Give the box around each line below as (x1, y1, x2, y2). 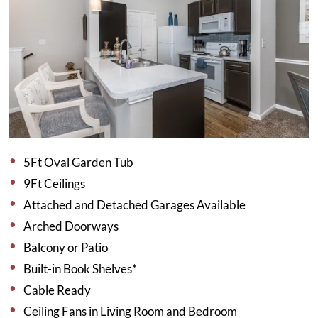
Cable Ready (23, 282, 92, 297)
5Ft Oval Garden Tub (23, 154, 134, 170)
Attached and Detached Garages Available (23, 197, 246, 212)
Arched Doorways (23, 218, 119, 234)
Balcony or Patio (23, 239, 109, 255)
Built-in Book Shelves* (23, 261, 138, 276)
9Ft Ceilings (23, 175, 86, 191)
